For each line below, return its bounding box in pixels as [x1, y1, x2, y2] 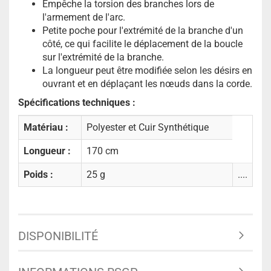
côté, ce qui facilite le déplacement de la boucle [42, 38, 243, 50]
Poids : [24, 169, 53, 180]
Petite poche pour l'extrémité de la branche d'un [42, 25, 243, 36]
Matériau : [24, 122, 68, 133]
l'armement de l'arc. [42, 11, 125, 23]
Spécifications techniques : [18, 97, 135, 108]
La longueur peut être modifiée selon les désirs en [42, 65, 252, 76]
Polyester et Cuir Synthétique [87, 122, 209, 133]
